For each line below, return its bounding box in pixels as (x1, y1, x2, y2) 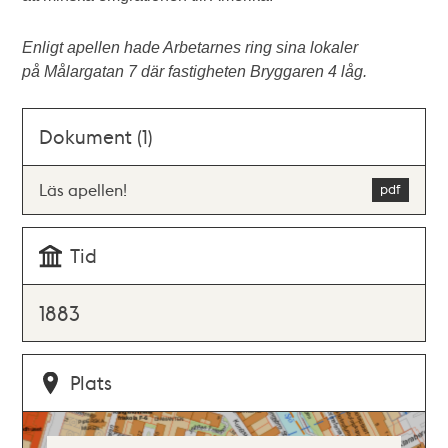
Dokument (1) (39, 123, 154, 149)
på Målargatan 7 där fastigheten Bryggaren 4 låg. (22, 62, 368, 80)
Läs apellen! (39, 178, 128, 200)
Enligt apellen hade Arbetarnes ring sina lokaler (22, 38, 359, 56)
